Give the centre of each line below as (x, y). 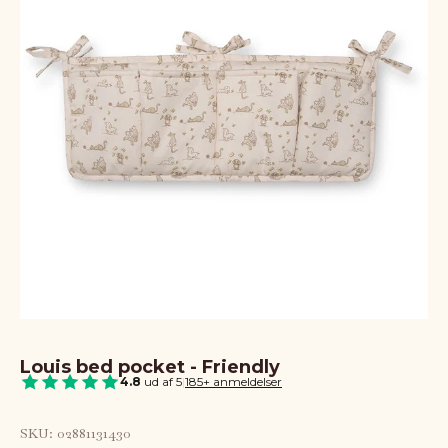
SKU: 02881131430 (75, 432)
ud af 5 (161, 381)
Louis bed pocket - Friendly (150, 366)
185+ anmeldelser (233, 381)
